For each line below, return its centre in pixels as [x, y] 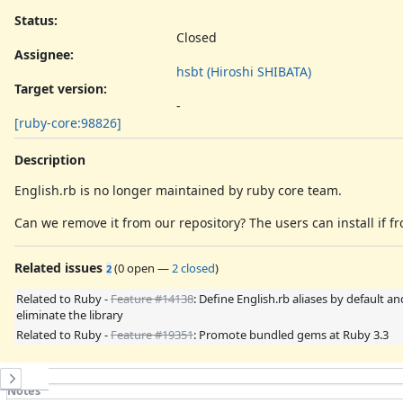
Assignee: [44, 54]
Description [50, 159]
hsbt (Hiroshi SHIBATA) [244, 71]
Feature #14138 [152, 298]
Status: [36, 20]
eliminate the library [70, 314]
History [28, 375]
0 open [136, 268]
